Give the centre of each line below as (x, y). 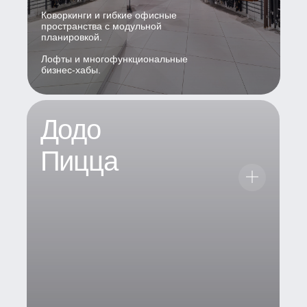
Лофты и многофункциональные (114, 59)
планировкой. (71, 37)
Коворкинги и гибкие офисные (109, 15)
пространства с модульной (101, 26)
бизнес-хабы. (71, 70)
